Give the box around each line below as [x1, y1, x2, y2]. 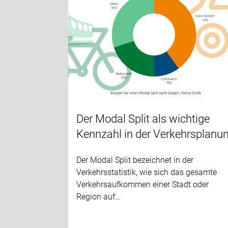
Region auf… [76, 191, 121, 202]
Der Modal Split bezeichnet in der [76, 155, 194, 165]
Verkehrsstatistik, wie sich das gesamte [76, 167, 217, 177]
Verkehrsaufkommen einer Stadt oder [76, 179, 209, 189]
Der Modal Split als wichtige [76, 112, 210, 125]
